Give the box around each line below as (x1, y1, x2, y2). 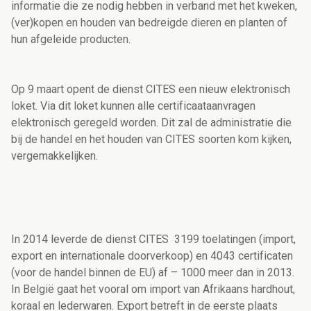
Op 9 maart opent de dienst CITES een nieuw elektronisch (11, 83, 290, 96)
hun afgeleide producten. (11, 33, 131, 47)
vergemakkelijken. (11, 149, 98, 163)
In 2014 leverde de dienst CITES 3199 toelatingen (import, (11, 233, 296, 246)
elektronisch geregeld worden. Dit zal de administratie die (11, 116, 292, 130)
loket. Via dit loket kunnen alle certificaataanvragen (11, 99, 255, 113)
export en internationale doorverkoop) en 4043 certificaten (11, 249, 293, 263)
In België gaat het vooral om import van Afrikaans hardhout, (11, 283, 295, 296)
